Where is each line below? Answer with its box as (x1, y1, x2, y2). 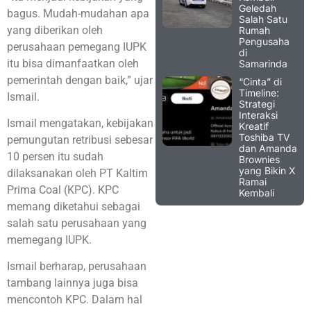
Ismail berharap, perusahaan (7, 260, 146, 274)
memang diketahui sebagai (7, 200, 140, 214)
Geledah (239, 1, 276, 14)
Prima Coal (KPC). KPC (7, 183, 119, 197)
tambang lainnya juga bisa (7, 276, 138, 290)
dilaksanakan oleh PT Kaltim (7, 167, 148, 180)
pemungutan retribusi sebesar (7, 133, 153, 147)
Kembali (239, 186, 274, 199)
